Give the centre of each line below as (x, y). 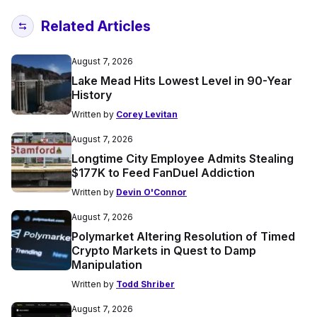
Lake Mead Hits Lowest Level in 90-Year (182, 80)
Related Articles (96, 26)
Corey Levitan (147, 114)
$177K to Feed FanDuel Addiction (163, 172)
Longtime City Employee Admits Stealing (183, 158)
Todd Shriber (145, 284)
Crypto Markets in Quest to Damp (164, 250)
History (92, 94)
